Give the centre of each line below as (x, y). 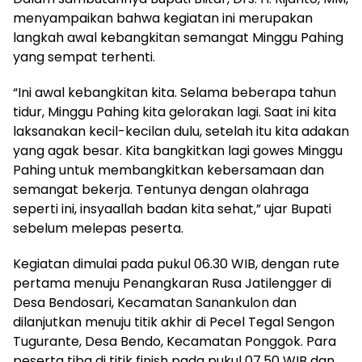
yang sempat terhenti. (84, 57)
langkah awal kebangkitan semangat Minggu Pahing (178, 37)
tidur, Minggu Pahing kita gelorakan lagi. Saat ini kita (175, 112)
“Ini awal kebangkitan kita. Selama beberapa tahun (175, 92)
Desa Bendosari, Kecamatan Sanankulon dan (155, 302)
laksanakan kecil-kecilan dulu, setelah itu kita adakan (181, 131)
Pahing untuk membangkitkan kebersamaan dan (168, 170)
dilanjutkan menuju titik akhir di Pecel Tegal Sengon (174, 322)
